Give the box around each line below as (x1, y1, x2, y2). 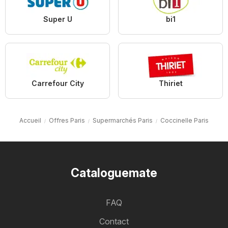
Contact (99, 216, 129, 227)
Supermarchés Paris (93, 117, 153, 125)
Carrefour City (31, 79, 84, 88)
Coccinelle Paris (160, 117, 209, 125)
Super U (43, 15, 72, 24)
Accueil (19, 117, 41, 125)
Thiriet (158, 79, 183, 88)
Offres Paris (49, 117, 85, 125)
